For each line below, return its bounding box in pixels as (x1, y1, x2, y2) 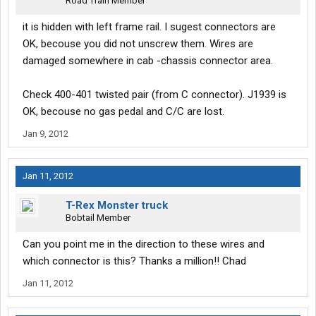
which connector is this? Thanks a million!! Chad (23, 255, 246, 268)
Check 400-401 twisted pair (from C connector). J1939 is (23, 88, 286, 102)
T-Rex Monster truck (66, 199, 168, 212)
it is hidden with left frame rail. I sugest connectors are (23, 20, 276, 34)
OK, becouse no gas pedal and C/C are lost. (23, 105, 224, 119)
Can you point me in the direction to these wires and (23, 238, 265, 251)
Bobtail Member (66, 212, 130, 224)
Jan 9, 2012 (23, 128, 68, 140)
